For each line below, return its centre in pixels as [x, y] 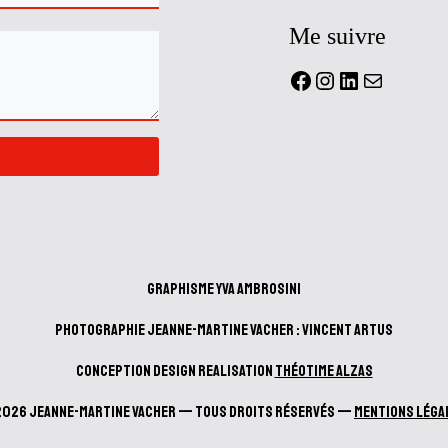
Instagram [365, 79]
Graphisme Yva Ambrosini [224, 288]
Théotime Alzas [323, 370]
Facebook [340, 79]
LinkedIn [380, 79]
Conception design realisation [175, 370]
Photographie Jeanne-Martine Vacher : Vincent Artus [224, 329]
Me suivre [337, 35]
